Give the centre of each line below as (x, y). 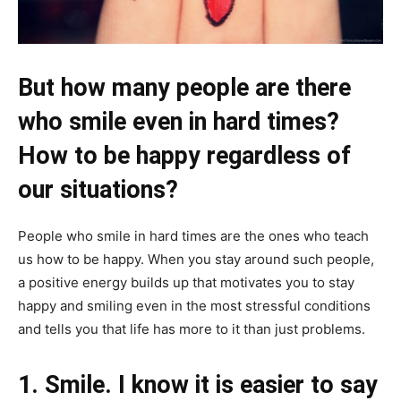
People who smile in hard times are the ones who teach (193, 236)
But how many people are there (184, 88)
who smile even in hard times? (179, 122)
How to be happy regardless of (184, 156)
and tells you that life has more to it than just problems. (192, 329)
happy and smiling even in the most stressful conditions (194, 306)
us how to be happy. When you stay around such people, (196, 259)
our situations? (98, 190)
